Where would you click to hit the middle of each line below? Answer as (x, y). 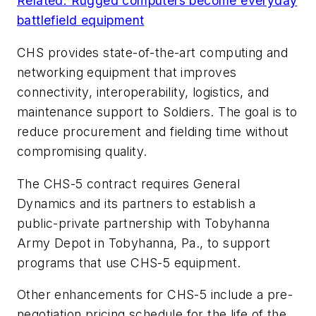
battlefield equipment (81, 20)
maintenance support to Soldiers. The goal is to (157, 112)
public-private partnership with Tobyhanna (144, 223)
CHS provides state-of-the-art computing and (153, 53)
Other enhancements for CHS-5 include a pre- (155, 295)
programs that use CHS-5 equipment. (129, 262)
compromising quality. (82, 152)
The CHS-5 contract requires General (128, 183)
